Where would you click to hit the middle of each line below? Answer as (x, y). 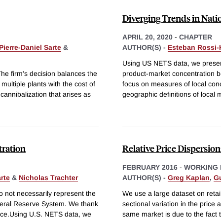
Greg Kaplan (189, 177)
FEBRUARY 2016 (150, 167)
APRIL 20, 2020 (147, 37)
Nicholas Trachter (48, 177)
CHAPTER (196, 37)
